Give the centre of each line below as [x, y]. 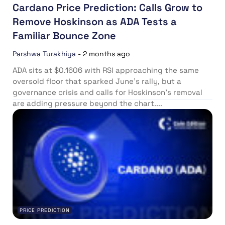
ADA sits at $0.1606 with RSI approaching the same [106, 70]
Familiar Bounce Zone [64, 35]
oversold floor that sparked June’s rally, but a [97, 81]
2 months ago [106, 53]
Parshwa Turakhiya [44, 53]
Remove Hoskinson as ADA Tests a [95, 21]
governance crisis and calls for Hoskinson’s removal [107, 92]
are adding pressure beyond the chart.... [87, 103]
